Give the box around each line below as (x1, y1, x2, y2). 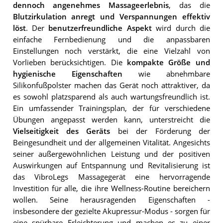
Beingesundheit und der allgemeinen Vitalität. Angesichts (12, 137, 210, 147)
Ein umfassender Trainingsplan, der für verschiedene (12, 103, 210, 113)
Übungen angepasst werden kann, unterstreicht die (12, 114, 210, 124)
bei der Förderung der (110, 126, 210, 136)
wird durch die (151, 23, 210, 33)
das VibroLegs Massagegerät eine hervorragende (12, 172, 210, 182)
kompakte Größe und (127, 57, 210, 67)
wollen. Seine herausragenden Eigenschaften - (12, 195, 210, 205)
